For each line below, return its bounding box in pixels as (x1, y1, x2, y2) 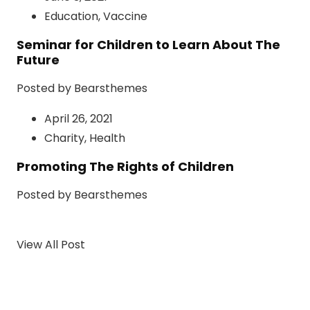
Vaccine (103, 8, 147, 25)
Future (17, 51, 60, 69)
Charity (44, 130, 84, 147)
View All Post (17, 237, 85, 253)
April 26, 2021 (44, 111, 113, 127)
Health (89, 130, 125, 147)
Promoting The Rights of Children (17, 158, 234, 176)
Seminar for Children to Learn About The (17, 36, 280, 54)
